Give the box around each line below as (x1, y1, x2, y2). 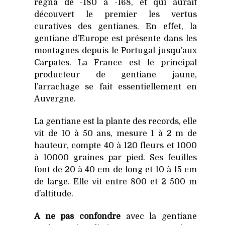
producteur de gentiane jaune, (34, 70, 197, 80)
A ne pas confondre (34, 212, 121, 221)
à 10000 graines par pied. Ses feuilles (34, 153, 197, 163)
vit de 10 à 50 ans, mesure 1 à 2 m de (34, 129, 197, 139)
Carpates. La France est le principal (34, 58, 197, 68)
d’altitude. (34, 189, 73, 199)
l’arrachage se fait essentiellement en (34, 82, 197, 92)
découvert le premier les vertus (34, 10, 197, 20)
